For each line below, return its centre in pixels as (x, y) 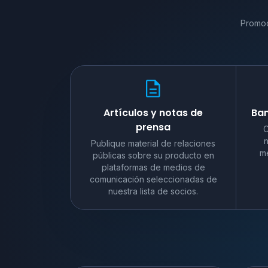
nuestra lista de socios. (153, 191)
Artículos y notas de (153, 112)
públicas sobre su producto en (153, 155)
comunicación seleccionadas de (153, 179)
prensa (153, 127)
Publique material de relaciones (153, 143)
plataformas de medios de (153, 167)
